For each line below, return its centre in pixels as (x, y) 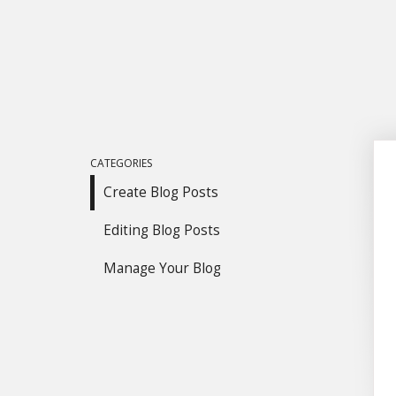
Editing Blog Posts (162, 230)
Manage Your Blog (162, 268)
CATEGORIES (121, 163)
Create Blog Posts (161, 192)
